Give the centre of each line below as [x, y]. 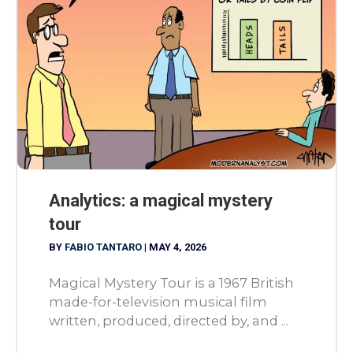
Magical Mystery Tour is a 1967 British [171, 282]
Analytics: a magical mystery [161, 201]
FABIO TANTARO [104, 247]
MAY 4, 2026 [178, 247]
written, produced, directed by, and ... [169, 320]
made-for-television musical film [158, 301]
